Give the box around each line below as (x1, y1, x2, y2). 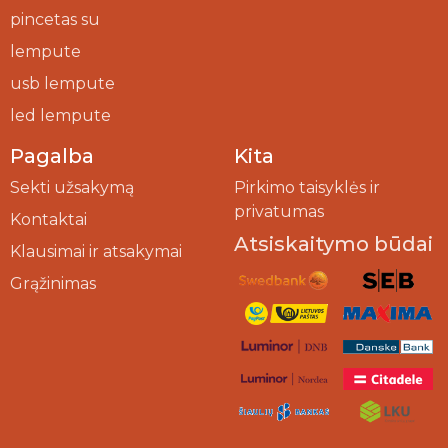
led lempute (10, 106, 111, 126)
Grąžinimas (10, 274, 96, 294)
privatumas (234, 202, 324, 222)
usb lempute (10, 74, 115, 94)
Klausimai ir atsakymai (10, 242, 182, 262)
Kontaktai (10, 210, 87, 230)
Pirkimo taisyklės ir (234, 178, 380, 198)
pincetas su (10, 10, 100, 30)
